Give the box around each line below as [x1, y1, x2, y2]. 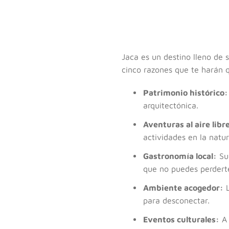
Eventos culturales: [143, 214, 219, 224]
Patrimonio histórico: [143, 87, 228, 97]
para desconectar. [143, 195, 210, 205]
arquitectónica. [143, 100, 198, 110]
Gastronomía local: [143, 151, 217, 161]
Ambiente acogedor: [143, 182, 223, 192]
